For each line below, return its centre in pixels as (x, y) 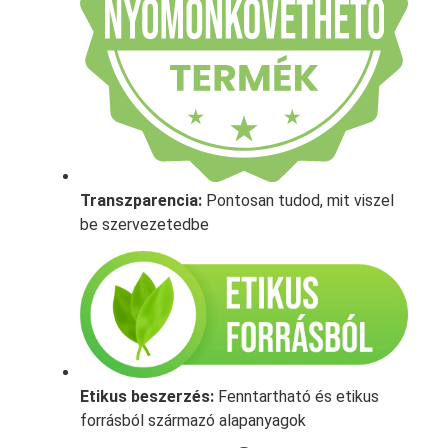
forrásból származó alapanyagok (193, 420)
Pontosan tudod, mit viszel (298, 200)
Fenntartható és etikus (296, 396)
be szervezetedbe (144, 224)
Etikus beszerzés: (147, 396)
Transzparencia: (141, 200)
